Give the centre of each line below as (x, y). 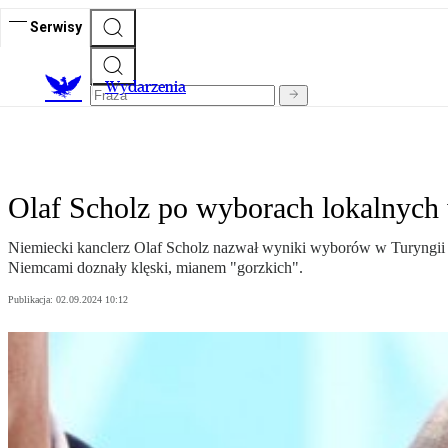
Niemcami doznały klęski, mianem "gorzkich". (155, 268)
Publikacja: (32, 300)
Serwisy (56, 26)
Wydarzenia (145, 87)
